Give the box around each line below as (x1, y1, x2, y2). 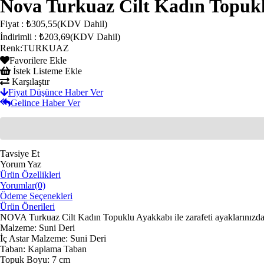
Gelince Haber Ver (11, 98, 80, 108)
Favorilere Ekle (9, 55, 67, 65)
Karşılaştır (9, 77, 49, 87)
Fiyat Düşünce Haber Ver (8, 87, 103, 97)
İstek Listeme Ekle (11, 66, 82, 76)
